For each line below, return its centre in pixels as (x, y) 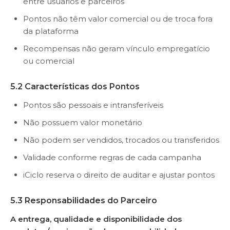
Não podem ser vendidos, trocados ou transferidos (121, 140)
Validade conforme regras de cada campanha (112, 157)
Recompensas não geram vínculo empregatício (117, 49)
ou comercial (49, 61)
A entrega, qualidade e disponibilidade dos (96, 219)
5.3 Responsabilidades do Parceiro (84, 200)
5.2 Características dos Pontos (75, 87)
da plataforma (51, 31)
